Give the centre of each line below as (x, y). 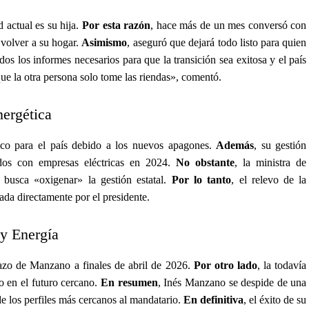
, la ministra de (271, 162)
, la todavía (282, 265)
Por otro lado (226, 265)
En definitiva (214, 299)
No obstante (206, 162)
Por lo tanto (201, 179)
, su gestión (280, 145)
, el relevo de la (269, 179)
